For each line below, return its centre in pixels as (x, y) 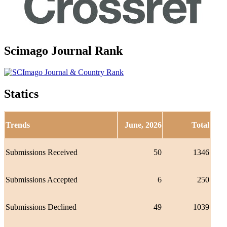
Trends (18, 125)
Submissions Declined (41, 207)
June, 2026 (143, 125)
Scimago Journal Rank (63, 51)
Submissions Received (42, 153)
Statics (21, 94)
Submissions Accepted (42, 180)
